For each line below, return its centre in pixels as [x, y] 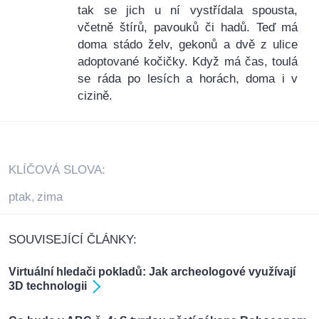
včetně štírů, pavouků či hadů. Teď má [188, 28]
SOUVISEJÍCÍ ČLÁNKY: [73, 239]
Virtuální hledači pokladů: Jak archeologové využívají [152, 272]
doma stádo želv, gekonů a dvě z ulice [188, 45]
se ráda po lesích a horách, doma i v [188, 79]
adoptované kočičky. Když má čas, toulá [188, 62]
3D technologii [48, 286]
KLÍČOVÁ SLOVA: [57, 170]
